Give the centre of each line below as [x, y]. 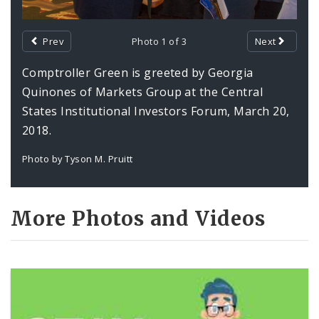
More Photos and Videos [138, 218]
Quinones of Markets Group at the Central [143, 91]
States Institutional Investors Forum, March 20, [156, 111]
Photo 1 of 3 [159, 41]
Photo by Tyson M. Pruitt [78, 158]
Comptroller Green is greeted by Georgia [138, 72]
